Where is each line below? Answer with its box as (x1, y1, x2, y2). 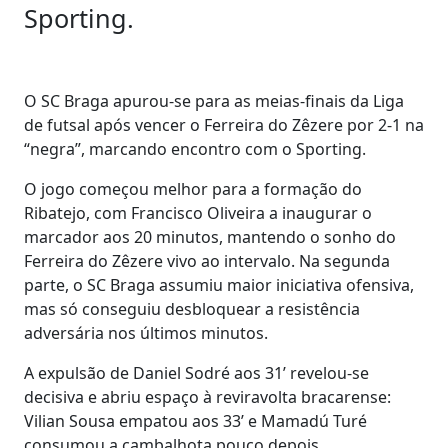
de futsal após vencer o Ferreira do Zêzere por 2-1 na (24, 114, 424, 136)
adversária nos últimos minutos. (24, 322, 268, 344)
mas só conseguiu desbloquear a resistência (24, 298, 360, 320)
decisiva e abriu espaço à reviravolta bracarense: (24, 386, 391, 408)
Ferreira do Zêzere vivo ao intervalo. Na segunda (24, 250, 390, 272)
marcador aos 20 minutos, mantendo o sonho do (24, 226, 396, 248)
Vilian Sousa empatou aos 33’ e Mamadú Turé (24, 410, 367, 432)
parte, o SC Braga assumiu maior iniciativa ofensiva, (24, 274, 414, 296)
